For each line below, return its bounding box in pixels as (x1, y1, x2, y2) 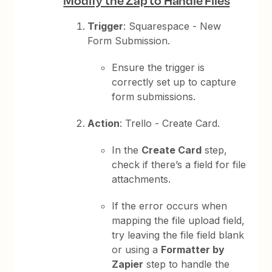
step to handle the (143, 258, 230, 270)
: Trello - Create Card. (120, 117, 220, 129)
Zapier (112, 258, 144, 270)
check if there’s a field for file (112, 158, 246, 171)
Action (87, 117, 120, 129)
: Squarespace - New (123, 20, 222, 32)
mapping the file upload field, (112, 214, 245, 226)
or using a (112, 243, 161, 256)
